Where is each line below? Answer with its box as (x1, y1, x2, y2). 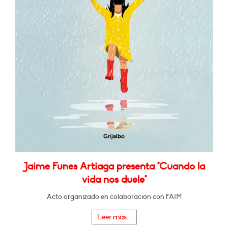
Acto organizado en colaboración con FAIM (46, 192, 182, 202)
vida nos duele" (81, 174, 147, 186)
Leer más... (97, 213, 131, 222)
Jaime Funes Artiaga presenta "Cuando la (23, 160, 205, 173)
